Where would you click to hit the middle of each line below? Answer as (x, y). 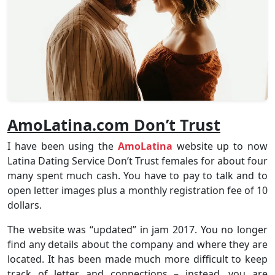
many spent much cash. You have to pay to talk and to (137, 175)
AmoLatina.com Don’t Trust (114, 124)
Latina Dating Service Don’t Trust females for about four (137, 161)
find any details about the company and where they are (137, 244)
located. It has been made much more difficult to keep (137, 259)
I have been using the (63, 146)
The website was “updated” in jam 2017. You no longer (137, 229)
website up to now (220, 146)
